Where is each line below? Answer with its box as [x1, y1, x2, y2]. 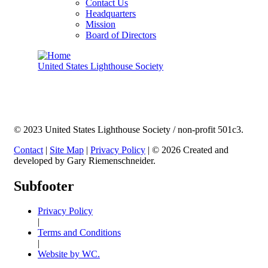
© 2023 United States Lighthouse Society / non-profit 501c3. [14, 124, 243, 135]
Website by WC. [38, 249, 100, 260]
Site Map [50, 144, 84, 155]
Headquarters [86, 8, 136, 19]
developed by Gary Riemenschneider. [14, 155, 156, 166]
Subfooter [14, 178, 74, 194]
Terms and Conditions [38, 227, 121, 238]
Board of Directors [86, 29, 157, 40]
